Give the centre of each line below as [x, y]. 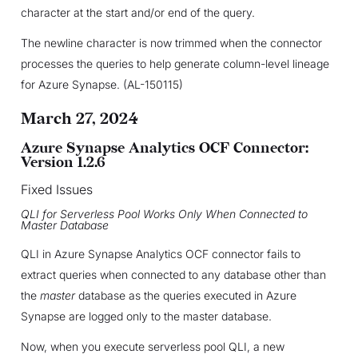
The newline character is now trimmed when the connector [171, 42]
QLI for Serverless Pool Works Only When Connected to [164, 213]
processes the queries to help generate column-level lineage [175, 63]
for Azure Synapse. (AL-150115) [101, 84]
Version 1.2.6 [63, 162]
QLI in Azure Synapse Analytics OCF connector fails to [160, 253]
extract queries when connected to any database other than [173, 274]
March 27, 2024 [79, 119]
